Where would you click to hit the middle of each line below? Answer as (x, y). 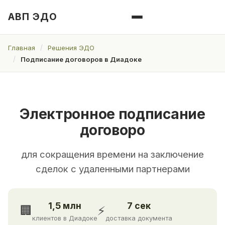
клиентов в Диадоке (65, 218)
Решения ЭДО (71, 47)
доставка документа (139, 218)
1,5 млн (65, 206)
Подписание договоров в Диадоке (81, 59)
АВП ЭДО (33, 17)
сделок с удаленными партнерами (113, 169)
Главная (22, 47)
